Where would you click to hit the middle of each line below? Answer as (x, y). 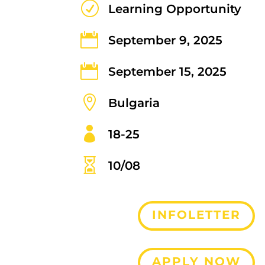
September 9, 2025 (165, 40)
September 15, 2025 (167, 71)
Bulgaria (134, 103)
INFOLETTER (197, 214)
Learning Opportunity (174, 9)
